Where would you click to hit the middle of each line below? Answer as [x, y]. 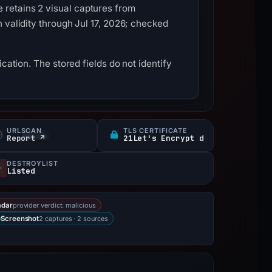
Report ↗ [26, 138]
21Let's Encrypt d [164, 138]
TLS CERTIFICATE [156, 131]
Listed [21, 171]
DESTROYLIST [32, 163]
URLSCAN [25, 131]
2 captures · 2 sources [73, 218]
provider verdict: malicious [54, 205]
